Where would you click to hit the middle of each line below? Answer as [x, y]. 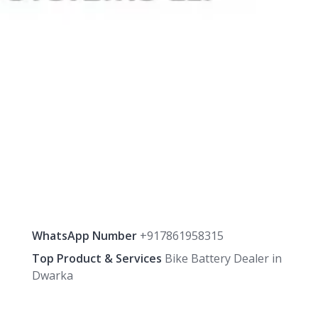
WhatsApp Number [84, 236]
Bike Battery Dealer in [221, 259]
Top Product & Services [97, 259]
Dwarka [52, 276]
